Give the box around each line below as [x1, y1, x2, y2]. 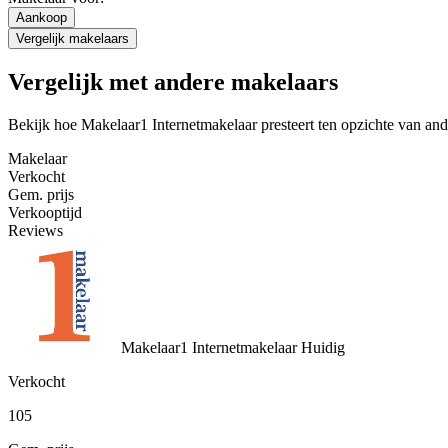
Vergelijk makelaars [16, 31, 129, 47]
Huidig [296, 338, 345, 356]
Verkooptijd [8, 204, 82, 222]
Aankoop [16, 10, 67, 26]
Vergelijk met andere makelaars [8, 69, 338, 96]
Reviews [8, 222, 63, 240]
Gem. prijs [8, 186, 74, 204]
